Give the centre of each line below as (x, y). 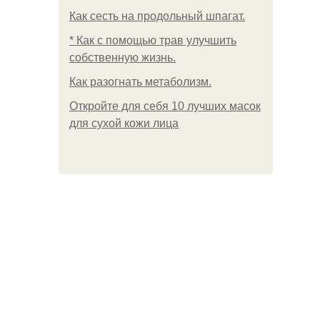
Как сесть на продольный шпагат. (157, 16)
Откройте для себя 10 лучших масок (165, 106)
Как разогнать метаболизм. (140, 82)
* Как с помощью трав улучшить (153, 40)
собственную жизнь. (122, 57)
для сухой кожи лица (124, 123)
